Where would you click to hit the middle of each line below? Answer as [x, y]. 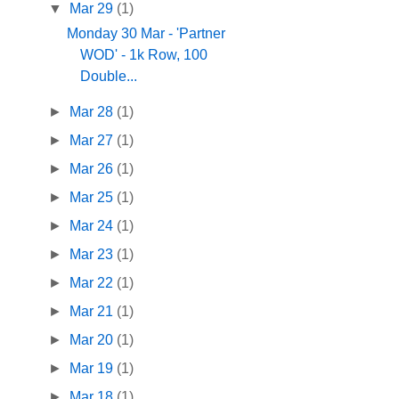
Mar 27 [94, 141]
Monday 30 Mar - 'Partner [147, 34]
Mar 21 [94, 312]
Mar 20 [94, 340]
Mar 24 [94, 226]
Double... [109, 77]
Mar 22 [94, 283]
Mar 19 [94, 369]
